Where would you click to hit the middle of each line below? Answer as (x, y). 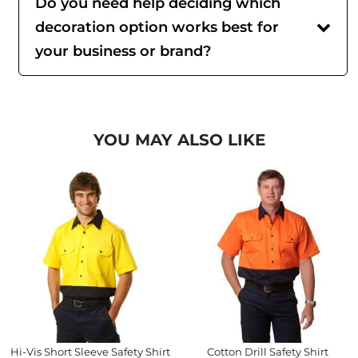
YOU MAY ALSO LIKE (179, 140)
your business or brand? (123, 51)
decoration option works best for (157, 27)
